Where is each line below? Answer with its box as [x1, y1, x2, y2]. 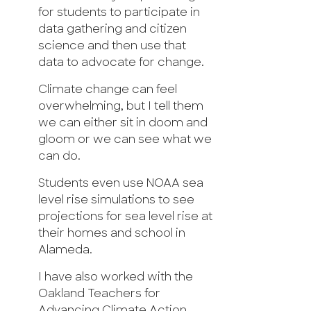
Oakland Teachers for [38, 288, 160, 300]
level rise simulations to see [38, 194, 194, 206]
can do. [38, 151, 81, 162]
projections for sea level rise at [38, 211, 212, 223]
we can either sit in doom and [38, 117, 208, 129]
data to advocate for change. [38, 57, 204, 69]
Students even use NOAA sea [38, 178, 203, 190]
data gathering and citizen [38, 24, 187, 35]
